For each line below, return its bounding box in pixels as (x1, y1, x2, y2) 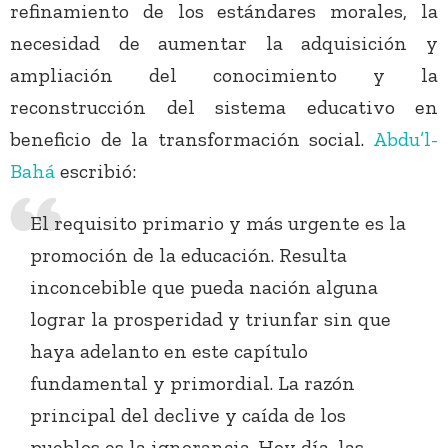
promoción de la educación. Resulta (30, 243, 347, 268)
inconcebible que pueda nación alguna (30, 275, 378, 300)
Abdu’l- (364, 127, 439, 152)
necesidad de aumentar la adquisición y (10, 31, 438, 56)
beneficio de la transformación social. (10, 127, 365, 152)
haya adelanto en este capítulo (30, 339, 308, 364)
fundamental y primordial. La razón (30, 371, 355, 396)
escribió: (55, 159, 136, 184)
